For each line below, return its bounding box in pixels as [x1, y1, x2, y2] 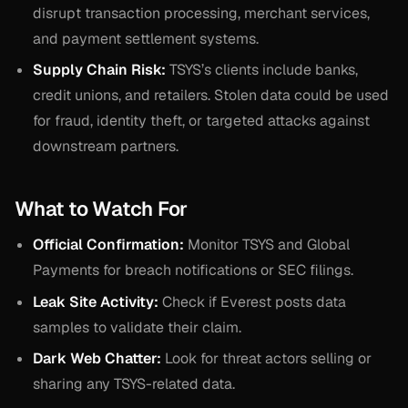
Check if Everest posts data [158, 291, 346, 311]
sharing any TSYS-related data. [33, 373, 235, 393]
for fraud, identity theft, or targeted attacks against [33, 111, 370, 131]
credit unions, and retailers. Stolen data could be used [33, 86, 389, 106]
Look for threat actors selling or [161, 348, 372, 368]
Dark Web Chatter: [33, 348, 161, 368]
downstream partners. [33, 137, 178, 157]
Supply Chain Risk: [33, 60, 166, 80]
